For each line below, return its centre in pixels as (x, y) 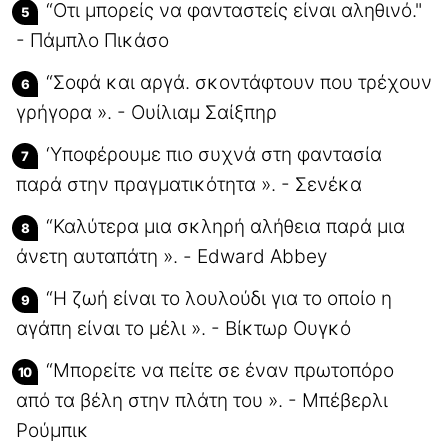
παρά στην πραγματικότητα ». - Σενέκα (189, 184)
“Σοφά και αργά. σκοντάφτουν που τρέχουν (239, 82)
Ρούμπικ (52, 430)
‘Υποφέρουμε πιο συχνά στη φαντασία (214, 154)
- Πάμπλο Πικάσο (92, 40)
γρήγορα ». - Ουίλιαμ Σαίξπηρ (146, 112)
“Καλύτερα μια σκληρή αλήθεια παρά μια (225, 226)
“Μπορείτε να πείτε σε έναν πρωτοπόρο (220, 370)
